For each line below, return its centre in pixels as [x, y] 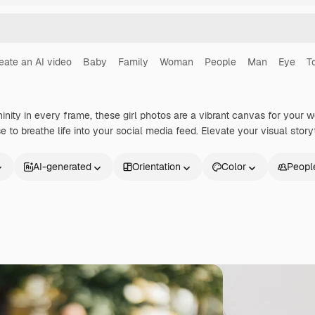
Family [133, 62]
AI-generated [62, 167]
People [220, 62]
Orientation [156, 167]
